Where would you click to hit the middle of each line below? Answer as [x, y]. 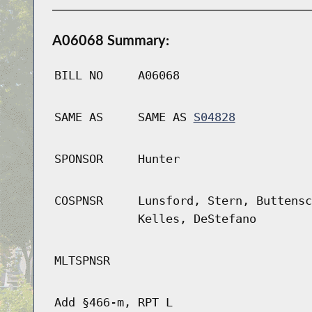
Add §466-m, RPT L [113, 303]
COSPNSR [78, 201]
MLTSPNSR [82, 261]
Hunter [158, 159]
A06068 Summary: [110, 40]
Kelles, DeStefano [197, 219]
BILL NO [78, 76]
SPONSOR [78, 159]
